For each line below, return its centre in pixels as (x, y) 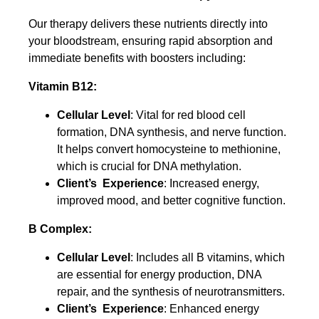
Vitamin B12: (63, 86)
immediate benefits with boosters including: (137, 58)
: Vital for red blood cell (188, 115)
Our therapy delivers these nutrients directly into (148, 23)
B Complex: (60, 229)
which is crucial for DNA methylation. (149, 166)
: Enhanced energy (211, 308)
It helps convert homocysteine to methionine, (169, 149)
